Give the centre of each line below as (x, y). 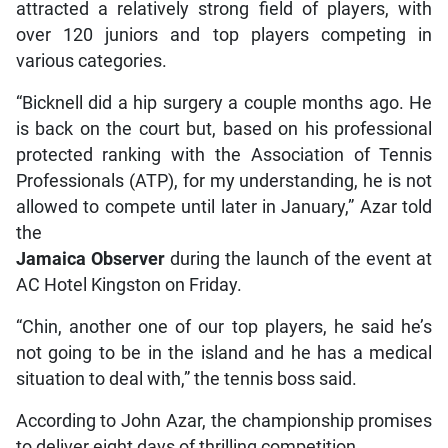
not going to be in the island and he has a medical (224, 353)
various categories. (91, 61)
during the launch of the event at (298, 259)
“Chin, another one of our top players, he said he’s (224, 327)
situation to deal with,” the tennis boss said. (186, 379)
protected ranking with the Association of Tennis (224, 155)
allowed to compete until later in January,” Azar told (224, 207)
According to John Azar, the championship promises (224, 421)
